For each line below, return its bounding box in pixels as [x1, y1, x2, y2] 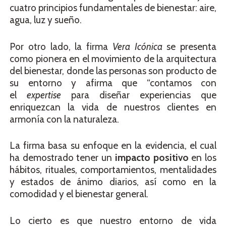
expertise [27, 89, 61, 101]
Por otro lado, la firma [10, 40, 112, 52]
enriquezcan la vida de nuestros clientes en [10, 101, 216, 113]
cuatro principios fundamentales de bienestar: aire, [10, 2, 216, 14]
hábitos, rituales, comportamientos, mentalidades [10, 164, 216, 176]
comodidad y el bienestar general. [10, 188, 148, 200]
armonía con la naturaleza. [10, 113, 119, 125]
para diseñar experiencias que [61, 89, 216, 101]
